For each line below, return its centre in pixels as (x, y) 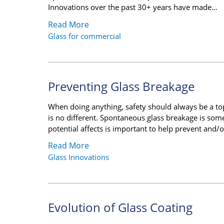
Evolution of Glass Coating (120, 207)
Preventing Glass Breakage (121, 86)
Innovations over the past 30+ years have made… (133, 7)
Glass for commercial (84, 36)
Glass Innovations (78, 157)
